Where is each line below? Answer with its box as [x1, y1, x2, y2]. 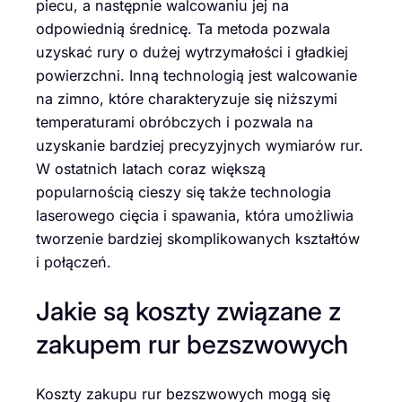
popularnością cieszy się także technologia [36, 182, 331, 201]
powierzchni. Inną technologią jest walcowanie [36, 66, 357, 84]
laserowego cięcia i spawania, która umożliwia [36, 205, 354, 224]
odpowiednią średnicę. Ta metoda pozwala [36, 19, 330, 38]
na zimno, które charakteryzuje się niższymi [36, 89, 337, 108]
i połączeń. [36, 252, 111, 271]
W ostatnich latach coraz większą [36, 159, 266, 178]
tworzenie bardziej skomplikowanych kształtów [36, 229, 360, 248]
